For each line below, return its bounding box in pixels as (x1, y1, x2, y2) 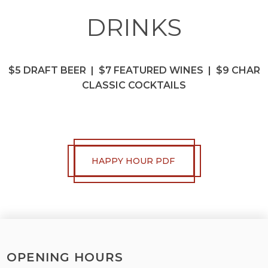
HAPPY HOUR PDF (91, 156, 175, 166)
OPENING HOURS (7, 250, 124, 264)
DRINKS (86, 13, 182, 42)
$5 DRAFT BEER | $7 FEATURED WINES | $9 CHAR (8, 65, 260, 76)
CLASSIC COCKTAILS (82, 80, 186, 91)
